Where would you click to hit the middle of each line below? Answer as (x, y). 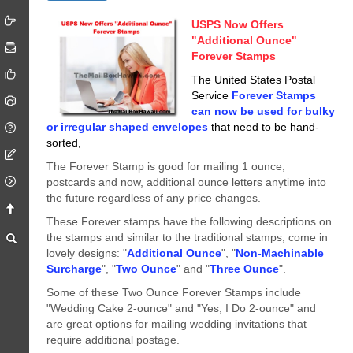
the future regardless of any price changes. (154, 198)
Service (211, 95)
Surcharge (74, 269)
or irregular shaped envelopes (128, 127)
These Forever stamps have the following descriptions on (190, 221)
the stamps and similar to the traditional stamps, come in (188, 237)
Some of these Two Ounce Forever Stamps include (174, 292)
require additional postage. (113, 340)
